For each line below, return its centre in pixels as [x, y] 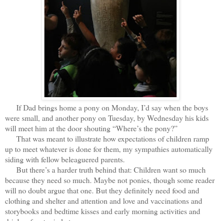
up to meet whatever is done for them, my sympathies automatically [109, 148]
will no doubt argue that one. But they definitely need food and [102, 190]
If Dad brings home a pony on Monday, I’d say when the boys [107, 107]
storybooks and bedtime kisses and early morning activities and [103, 211]
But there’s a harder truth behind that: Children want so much [105, 169]
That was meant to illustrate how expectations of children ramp [107, 138]
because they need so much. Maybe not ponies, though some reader [110, 180]
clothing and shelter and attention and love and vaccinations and [104, 200]
